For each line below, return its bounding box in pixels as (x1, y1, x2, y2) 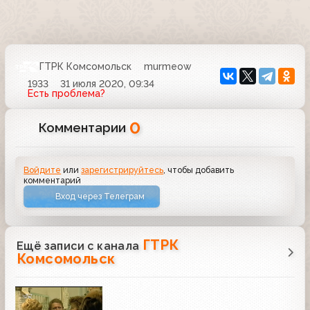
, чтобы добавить (163, 164, 235, 175)
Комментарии (39, 120, 130, 135)
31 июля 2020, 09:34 (60, 77, 154, 89)
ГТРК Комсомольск (39, 61, 131, 73)
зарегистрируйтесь (81, 164, 164, 175)
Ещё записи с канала (17, 239, 143, 253)
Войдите (24, 164, 62, 175)
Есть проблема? (27, 87, 105, 99)
